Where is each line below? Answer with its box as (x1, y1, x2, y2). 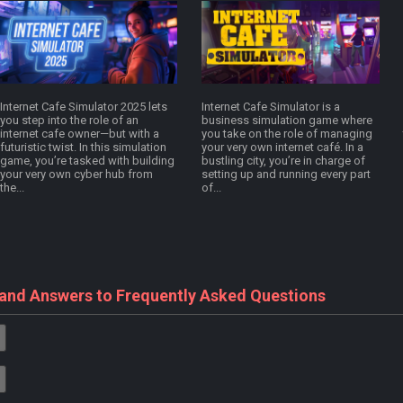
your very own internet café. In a (201, 140, 363, 155)
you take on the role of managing (201, 127, 372, 141)
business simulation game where (201, 113, 372, 128)
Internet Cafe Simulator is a (201, 100, 340, 114)
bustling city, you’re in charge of (201, 154, 365, 168)
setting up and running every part (201, 167, 371, 182)
